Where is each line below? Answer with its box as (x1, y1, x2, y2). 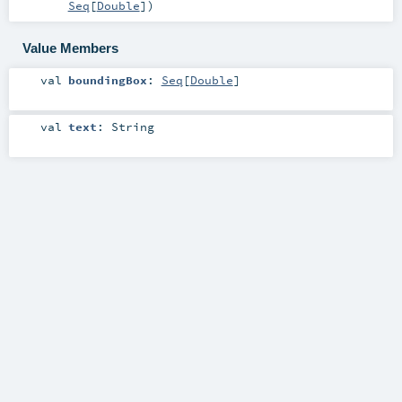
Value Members (22, 39, 118, 56)
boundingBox (67, 72, 147, 87)
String (110, 118, 154, 134)
